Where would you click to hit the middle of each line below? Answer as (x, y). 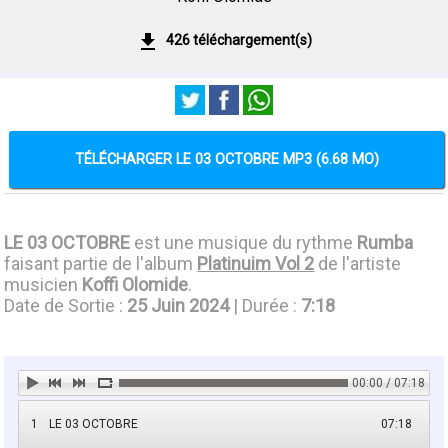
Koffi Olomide (135, 284)
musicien (43, 284)
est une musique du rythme (244, 242)
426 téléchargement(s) (239, 39)
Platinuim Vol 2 (256, 263)
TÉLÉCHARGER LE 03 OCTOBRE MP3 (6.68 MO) (226, 159)
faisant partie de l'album (101, 263)
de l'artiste (358, 263)
